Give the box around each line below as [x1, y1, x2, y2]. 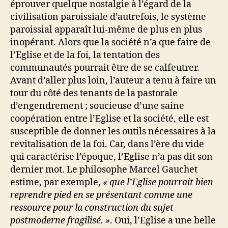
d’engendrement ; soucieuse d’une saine [10, 100, 184, 112]
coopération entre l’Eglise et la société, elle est [10, 113, 209, 125]
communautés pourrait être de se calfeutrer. [10, 62, 199, 74]
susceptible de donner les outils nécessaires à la [10, 126, 216, 137]
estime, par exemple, [10, 177, 103, 188]
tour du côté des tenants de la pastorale [10, 88, 178, 99]
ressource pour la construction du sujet [10, 202, 174, 214]
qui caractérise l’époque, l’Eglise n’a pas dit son [10, 151, 213, 163]
